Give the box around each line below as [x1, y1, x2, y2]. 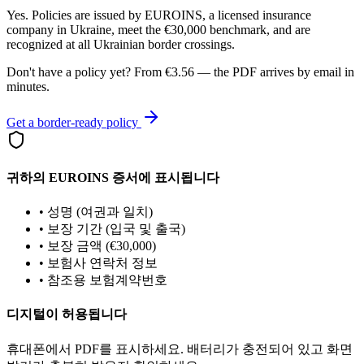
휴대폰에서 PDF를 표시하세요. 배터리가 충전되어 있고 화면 [6, 341, 353, 356]
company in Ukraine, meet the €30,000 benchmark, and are [6, 22, 310, 37]
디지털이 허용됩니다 [6, 307, 127, 322]
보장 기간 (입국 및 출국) [47, 222, 185, 236]
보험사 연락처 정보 [47, 256, 158, 271]
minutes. [6, 79, 50, 93]
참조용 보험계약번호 [47, 273, 167, 288]
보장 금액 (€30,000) [47, 239, 156, 253]
